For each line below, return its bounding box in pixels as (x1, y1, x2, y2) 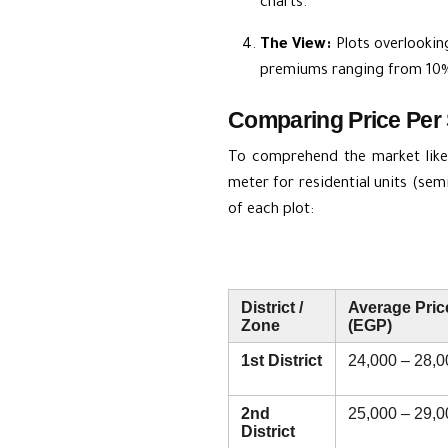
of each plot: (228, 202, 314, 220)
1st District (241, 350, 322, 369)
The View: (260, 37, 332, 55)
